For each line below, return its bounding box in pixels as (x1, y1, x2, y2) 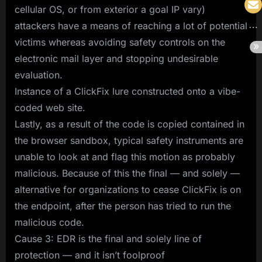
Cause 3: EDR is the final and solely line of (15, 232, 202, 244)
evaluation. (15, 68, 63, 81)
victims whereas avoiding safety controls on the (15, 36, 225, 48)
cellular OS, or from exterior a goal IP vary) (15, 3, 205, 15)
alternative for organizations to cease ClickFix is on (15, 183, 241, 195)
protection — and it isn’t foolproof (15, 249, 165, 261)
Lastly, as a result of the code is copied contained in (15, 118, 244, 130)
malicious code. (15, 216, 84, 228)
